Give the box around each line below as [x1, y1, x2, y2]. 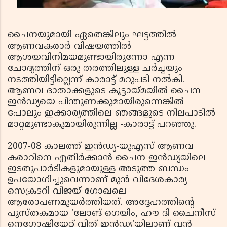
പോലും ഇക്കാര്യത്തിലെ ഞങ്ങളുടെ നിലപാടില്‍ [8, 107, 215, 119]
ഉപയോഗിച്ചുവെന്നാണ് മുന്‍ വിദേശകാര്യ [8, 174, 187, 186]
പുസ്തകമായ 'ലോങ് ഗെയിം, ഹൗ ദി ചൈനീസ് [8, 207, 216, 219]
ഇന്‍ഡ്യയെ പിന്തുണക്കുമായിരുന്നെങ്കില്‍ [8, 96, 184, 108]
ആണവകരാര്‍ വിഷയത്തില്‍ [8, 40, 131, 52]
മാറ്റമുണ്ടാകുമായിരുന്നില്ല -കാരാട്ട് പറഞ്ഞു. [8, 118, 211, 130]
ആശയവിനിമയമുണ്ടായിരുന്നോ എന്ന [8, 51, 175, 63]
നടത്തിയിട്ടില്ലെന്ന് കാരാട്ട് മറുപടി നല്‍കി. [8, 73, 184, 86]
